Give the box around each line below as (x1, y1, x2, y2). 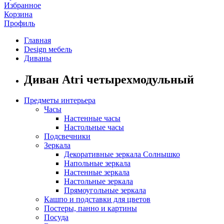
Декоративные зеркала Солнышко (64, 150, 180, 159)
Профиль (4, 18, 35, 27)
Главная (24, 35, 51, 44)
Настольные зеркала (64, 177, 133, 186)
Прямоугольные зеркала (64, 186, 146, 195)
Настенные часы (64, 114, 120, 123)
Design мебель (24, 44, 72, 53)
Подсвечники (44, 132, 90, 141)
